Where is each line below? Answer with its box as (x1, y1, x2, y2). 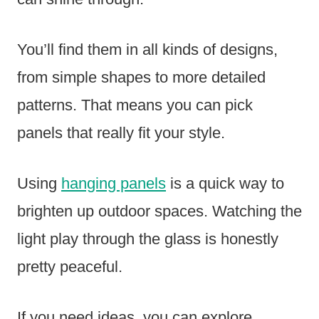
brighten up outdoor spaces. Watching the (17, 202, 302, 221)
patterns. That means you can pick (17, 96, 253, 115)
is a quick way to (166, 174, 284, 193)
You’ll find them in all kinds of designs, (17, 41, 278, 59)
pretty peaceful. (17, 258, 122, 276)
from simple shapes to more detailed (17, 68, 266, 87)
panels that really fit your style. (17, 124, 225, 142)
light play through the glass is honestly (17, 230, 278, 249)
